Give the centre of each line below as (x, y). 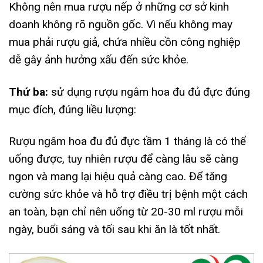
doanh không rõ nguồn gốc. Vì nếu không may (121, 24)
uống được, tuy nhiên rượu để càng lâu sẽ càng (124, 159)
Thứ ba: (28, 92)
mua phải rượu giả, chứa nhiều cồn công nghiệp (125, 42)
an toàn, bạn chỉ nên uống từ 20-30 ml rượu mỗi (126, 212)
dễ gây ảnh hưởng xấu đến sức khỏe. (99, 59)
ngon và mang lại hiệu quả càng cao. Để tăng (118, 177)
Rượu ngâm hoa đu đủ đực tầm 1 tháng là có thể (127, 141)
